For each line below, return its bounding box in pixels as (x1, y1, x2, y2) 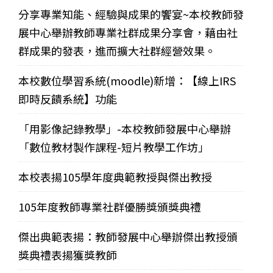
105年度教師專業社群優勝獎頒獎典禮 (18, 198, 201, 214)
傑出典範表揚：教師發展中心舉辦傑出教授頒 (18, 228, 238, 244)
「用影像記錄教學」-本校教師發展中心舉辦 (18, 120, 231, 136)
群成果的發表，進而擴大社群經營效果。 (18, 42, 216, 58)
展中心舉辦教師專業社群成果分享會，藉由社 (18, 24, 238, 40)
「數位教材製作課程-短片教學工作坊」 (18, 138, 209, 155)
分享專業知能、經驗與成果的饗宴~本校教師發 (18, 5, 244, 22)
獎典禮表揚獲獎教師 (18, 246, 117, 263)
